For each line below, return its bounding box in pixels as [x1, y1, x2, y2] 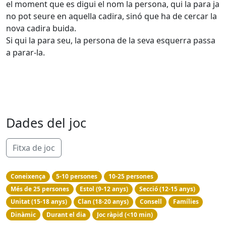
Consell [139, 197, 162, 206]
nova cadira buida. [6, 23, 76, 34]
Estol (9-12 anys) [80, 185, 129, 194]
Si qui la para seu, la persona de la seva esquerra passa [6, 35, 215, 46]
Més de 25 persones [10, 185, 69, 194]
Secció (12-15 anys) [139, 185, 195, 194]
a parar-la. [6, 47, 45, 58]
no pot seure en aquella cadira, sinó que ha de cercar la [6, 11, 217, 22]
